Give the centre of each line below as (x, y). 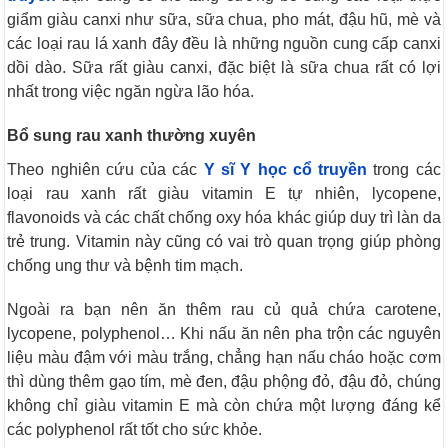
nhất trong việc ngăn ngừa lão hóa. (131, 92)
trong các (404, 170)
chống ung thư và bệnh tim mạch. (125, 266)
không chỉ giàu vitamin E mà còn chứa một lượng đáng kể (224, 406)
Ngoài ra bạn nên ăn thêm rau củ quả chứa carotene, (224, 310)
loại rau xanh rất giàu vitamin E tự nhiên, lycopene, (224, 194)
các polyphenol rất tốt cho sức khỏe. (135, 430)
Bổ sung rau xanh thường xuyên (132, 136)
